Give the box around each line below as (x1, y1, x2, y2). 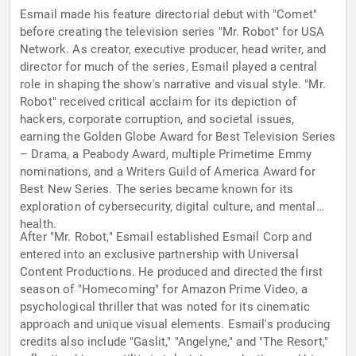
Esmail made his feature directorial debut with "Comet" (20, 7, 318, 22)
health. (20, 217, 57, 232)
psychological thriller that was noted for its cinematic (20, 300, 311, 315)
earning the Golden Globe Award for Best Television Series (20, 130, 336, 145)
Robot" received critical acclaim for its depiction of (20, 95, 296, 110)
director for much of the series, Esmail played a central (20, 60, 318, 75)
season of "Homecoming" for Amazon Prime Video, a (20, 282, 308, 297)
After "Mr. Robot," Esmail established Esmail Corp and (20, 230, 311, 245)
